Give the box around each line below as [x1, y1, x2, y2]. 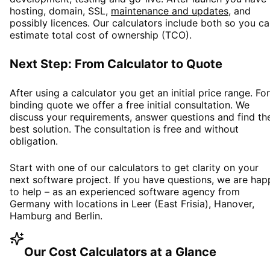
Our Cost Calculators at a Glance [24, 245, 216, 260]
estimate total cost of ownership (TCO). [10, 29, 192, 42]
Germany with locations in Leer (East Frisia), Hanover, [10, 198, 254, 210]
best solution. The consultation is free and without [10, 123, 239, 136]
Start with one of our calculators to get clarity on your [10, 162, 259, 174]
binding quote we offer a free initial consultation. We [10, 99, 250, 111]
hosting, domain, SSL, [10, 5, 111, 17]
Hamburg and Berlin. [10, 210, 102, 222]
